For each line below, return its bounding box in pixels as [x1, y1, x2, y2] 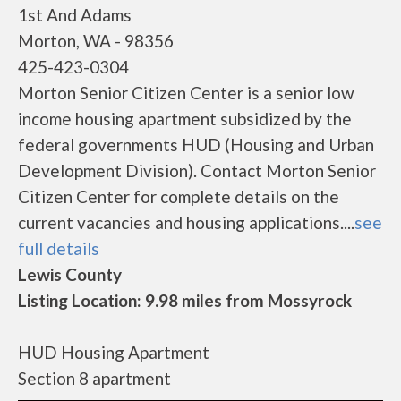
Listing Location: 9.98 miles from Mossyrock [18, 290, 352, 311]
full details [18, 238, 99, 259]
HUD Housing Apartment [18, 342, 209, 363]
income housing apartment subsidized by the [18, 108, 352, 129]
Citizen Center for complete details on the [18, 186, 339, 207]
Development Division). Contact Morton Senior [18, 160, 376, 181]
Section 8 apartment [18, 368, 171, 388]
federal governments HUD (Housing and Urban [18, 134, 374, 155]
